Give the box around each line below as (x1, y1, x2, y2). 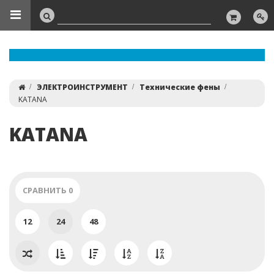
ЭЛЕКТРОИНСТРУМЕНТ (37, 82, 128, 92)
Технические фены (139, 82, 220, 92)
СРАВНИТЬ (23, 185, 68, 196)
